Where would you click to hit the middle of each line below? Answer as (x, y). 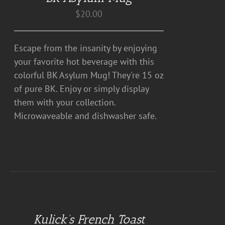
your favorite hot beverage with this (84, 62)
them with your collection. (65, 102)
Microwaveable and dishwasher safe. (88, 116)
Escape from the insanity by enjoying (86, 48)
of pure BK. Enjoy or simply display (82, 89)
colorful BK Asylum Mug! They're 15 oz (89, 75)
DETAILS (22, 206)
